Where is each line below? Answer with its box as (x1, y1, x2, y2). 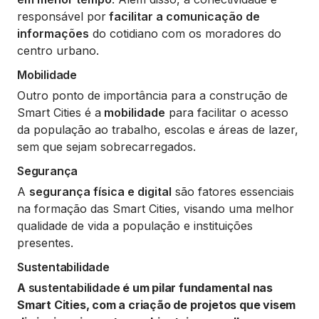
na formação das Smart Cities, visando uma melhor (17, 201, 294, 216)
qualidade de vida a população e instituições (17, 218, 253, 233)
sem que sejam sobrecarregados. (17, 139, 196, 154)
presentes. (17, 235, 73, 250)
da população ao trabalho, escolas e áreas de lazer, (17, 122, 298, 137)
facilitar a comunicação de (106, 9, 260, 23)
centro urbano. (17, 43, 99, 58)
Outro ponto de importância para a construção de (17, 88, 288, 103)
